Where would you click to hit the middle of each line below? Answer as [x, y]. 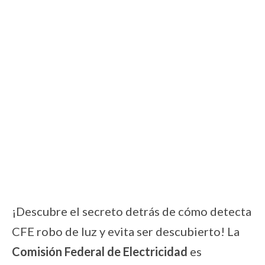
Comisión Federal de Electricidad [100, 251]
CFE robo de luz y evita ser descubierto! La [126, 231]
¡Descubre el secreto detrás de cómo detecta [132, 211]
